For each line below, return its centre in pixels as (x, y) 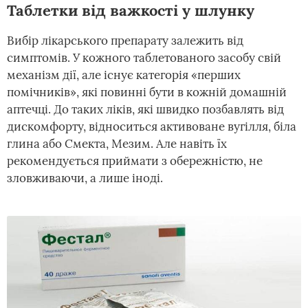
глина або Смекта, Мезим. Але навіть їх (117, 144)
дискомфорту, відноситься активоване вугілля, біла (152, 126)
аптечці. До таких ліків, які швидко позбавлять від (145, 109)
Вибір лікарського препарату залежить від (125, 41)
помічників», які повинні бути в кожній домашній (147, 92)
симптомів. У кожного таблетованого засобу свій (144, 58)
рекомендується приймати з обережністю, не (135, 161)
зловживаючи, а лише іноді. (85, 178)
